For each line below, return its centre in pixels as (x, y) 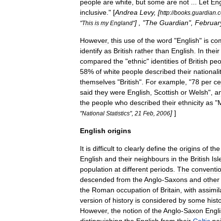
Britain (170, 190)
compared (96, 61)
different (135, 169)
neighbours (152, 159)
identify (91, 51)
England (121, 23)
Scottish (166, 92)
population (96, 169)
